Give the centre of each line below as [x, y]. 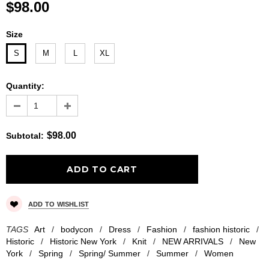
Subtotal [23, 136]
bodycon [77, 230]
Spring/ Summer [110, 254]
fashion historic [221, 230]
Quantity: [25, 86]
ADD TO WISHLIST [59, 204]
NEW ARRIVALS [193, 242]
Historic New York [83, 242]
